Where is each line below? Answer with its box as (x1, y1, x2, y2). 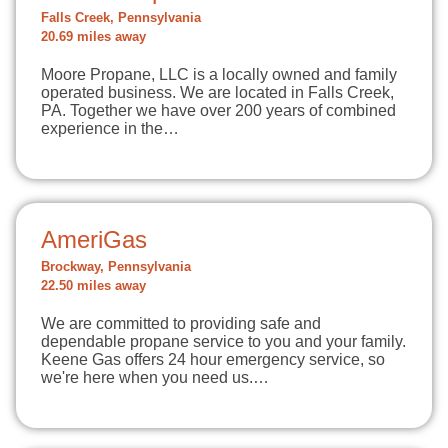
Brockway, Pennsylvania (41, 260, 191, 274)
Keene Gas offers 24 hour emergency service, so (41, 351, 385, 368)
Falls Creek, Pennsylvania (41, 11, 201, 25)
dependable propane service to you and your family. (41, 333, 406, 350)
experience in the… (41, 120, 179, 137)
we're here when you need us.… (41, 369, 269, 386)
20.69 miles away (41, 30, 146, 44)
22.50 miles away (41, 279, 146, 293)
